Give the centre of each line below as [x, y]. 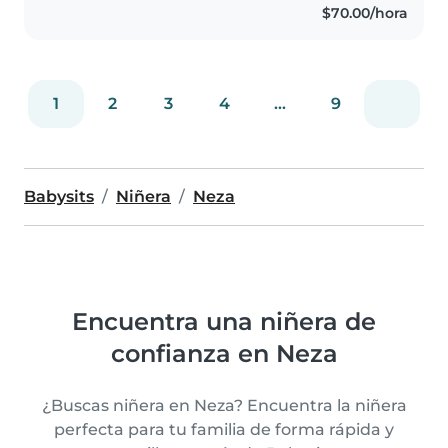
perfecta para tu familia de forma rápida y [224, 429]
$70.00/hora [364, 12]
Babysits [59, 196]
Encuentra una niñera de [224, 321]
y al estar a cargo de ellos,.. [245, 15]
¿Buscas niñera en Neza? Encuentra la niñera [224, 405]
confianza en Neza [224, 353]
